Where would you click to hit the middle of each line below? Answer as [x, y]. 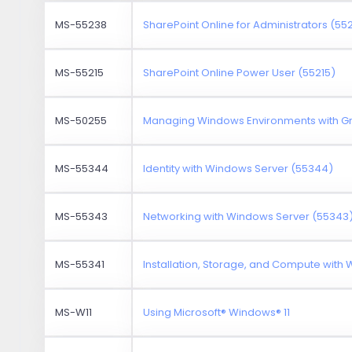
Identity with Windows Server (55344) [238, 168]
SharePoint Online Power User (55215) [240, 72]
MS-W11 [74, 312]
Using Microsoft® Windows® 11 [217, 312]
